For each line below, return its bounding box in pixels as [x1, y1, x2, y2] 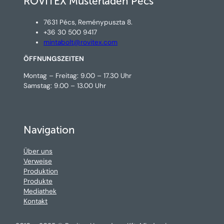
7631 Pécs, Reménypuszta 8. [43, 17, 133, 26]
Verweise [23, 156, 52, 165]
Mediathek [23, 186, 57, 195]
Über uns [23, 146, 53, 155]
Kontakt [23, 196, 48, 205]
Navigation [23, 124, 75, 136]
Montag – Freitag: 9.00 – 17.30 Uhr [23, 71, 132, 80]
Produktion [23, 166, 58, 175]
